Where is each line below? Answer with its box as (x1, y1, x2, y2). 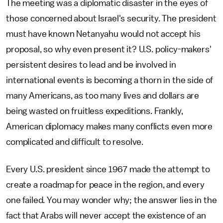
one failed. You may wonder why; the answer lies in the (6, 196, 217, 205)
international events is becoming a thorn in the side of (6, 76, 214, 85)
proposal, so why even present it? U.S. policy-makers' (6, 45, 212, 54)
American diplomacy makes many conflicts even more (6, 122, 213, 131)
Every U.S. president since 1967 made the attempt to (6, 165, 210, 174)
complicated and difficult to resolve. (6, 137, 144, 146)
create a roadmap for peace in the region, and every (6, 180, 205, 189)
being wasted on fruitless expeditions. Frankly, (6, 107, 183, 115)
